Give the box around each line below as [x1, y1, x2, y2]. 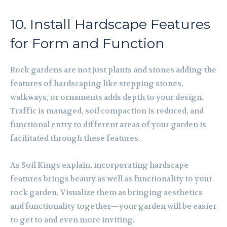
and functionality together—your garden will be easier [10, 201, 216, 212]
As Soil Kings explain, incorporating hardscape [10, 160, 188, 171]
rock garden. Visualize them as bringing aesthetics [10, 187, 203, 198]
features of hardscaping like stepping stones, [10, 79, 183, 89]
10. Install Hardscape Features [10, 16, 210, 33]
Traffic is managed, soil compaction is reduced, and [10, 106, 204, 117]
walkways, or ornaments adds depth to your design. [10, 92, 204, 103]
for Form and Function [10, 35, 165, 52]
